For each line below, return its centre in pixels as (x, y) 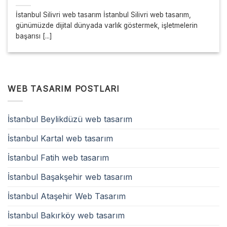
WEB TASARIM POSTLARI (64, 88)
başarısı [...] (34, 36)
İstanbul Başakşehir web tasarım (70, 177)
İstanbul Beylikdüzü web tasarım (70, 119)
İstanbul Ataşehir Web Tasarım (67, 196)
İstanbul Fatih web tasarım (58, 158)
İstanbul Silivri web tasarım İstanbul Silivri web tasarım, (104, 15)
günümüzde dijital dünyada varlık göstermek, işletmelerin (107, 26)
